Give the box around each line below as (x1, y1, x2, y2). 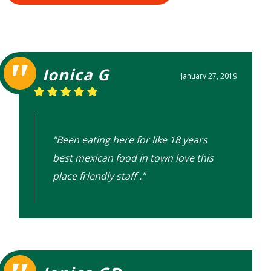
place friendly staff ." (53, 169, 146, 183)
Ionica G (42, 64, 110, 86)
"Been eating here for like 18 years (53, 133, 208, 147)
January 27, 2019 (180, 71, 237, 82)
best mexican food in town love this (53, 151, 214, 165)
